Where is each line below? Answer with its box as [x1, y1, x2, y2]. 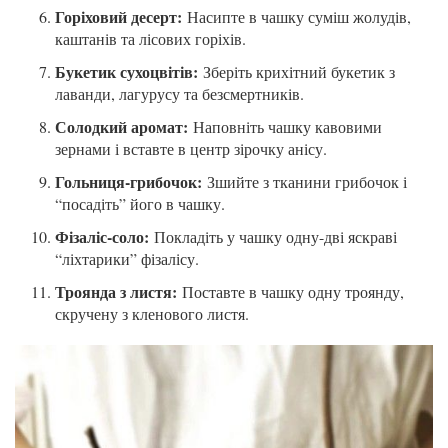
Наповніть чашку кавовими [188, 116, 382, 138]
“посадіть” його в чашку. [55, 193, 225, 215]
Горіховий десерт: [55, 5, 182, 29]
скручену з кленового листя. [55, 303, 249, 325]
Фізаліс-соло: [55, 225, 149, 249]
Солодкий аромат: [55, 115, 188, 139]
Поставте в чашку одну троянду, [177, 281, 404, 303]
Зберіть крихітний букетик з [198, 61, 395, 83]
